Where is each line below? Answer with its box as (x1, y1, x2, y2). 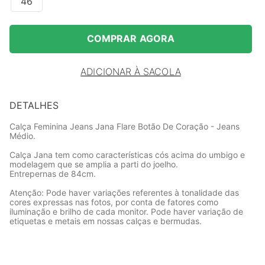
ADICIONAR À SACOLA (80, 66, 181, 78)
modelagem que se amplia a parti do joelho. (9, 159, 178, 169)
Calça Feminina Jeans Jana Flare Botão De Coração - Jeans (9, 121, 240, 131)
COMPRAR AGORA (86, 33, 174, 45)
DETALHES (9, 99, 59, 111)
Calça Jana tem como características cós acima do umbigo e (9, 150, 245, 160)
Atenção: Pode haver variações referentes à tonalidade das (9, 188, 239, 198)
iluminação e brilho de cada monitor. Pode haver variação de (9, 206, 243, 216)
